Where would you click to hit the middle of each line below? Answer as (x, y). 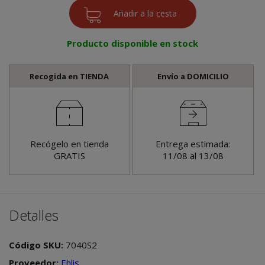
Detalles (34, 215)
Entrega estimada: (193, 143)
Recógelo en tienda (69, 143)
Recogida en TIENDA (70, 76)
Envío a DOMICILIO (193, 76)
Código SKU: (37, 245)
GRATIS (69, 155)
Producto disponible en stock (132, 43)
